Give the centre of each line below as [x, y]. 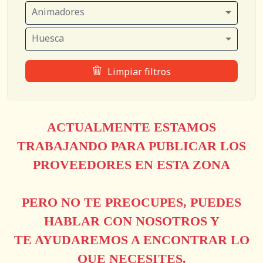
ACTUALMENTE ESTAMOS [131, 127]
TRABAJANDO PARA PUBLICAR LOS [131, 146]
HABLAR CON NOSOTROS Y [131, 221]
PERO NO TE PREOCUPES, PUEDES [131, 203]
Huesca [48, 38]
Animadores [58, 12]
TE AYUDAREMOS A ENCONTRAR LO [131, 240]
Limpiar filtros [139, 72]
